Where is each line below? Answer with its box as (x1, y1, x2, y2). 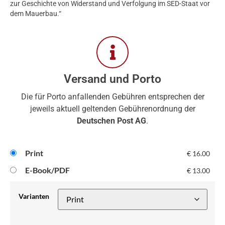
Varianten (19, 192, 49, 201)
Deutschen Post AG (77, 116, 146, 126)
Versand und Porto (64, 72, 161, 86)
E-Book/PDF (25, 165, 70, 175)
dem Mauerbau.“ (10, 10, 61, 18)
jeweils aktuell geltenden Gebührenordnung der (30, 103, 195, 114)
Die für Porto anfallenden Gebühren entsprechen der (21, 91, 204, 101)
